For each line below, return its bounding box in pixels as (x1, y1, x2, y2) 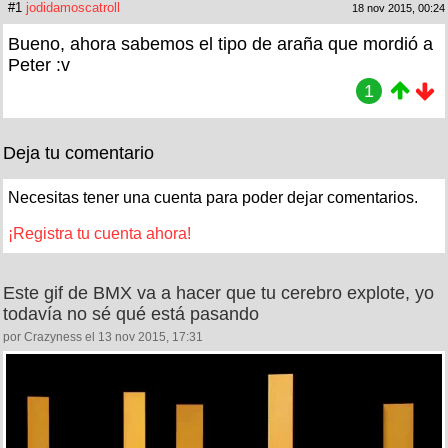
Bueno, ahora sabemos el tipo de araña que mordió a (8, 33, 433, 54)
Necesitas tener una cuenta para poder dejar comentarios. (8, 188, 418, 206)
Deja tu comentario (3, 142, 154, 163)
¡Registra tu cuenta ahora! (8, 224, 191, 242)
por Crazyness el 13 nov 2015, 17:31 (3, 329, 203, 344)
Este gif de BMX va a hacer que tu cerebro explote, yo (3, 282, 434, 303)
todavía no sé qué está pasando (3, 303, 259, 324)
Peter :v (8, 54, 70, 75)
